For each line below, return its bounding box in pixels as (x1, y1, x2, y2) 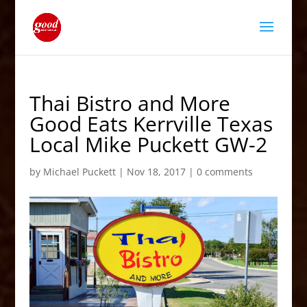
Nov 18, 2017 (126, 165, 186, 178)
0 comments (196, 165, 253, 178)
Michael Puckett (42, 165, 116, 178)
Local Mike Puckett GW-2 (29, 130, 267, 158)
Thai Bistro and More (29, 89, 230, 117)
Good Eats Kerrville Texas (29, 110, 273, 138)
